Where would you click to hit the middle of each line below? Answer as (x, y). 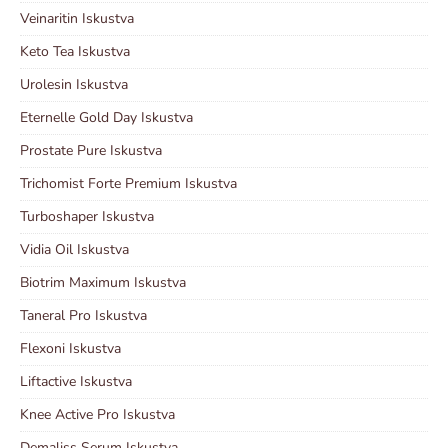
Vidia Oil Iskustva (74, 249)
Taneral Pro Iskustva (83, 315)
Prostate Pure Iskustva (91, 150)
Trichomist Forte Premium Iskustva (128, 183)
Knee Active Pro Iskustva (97, 414)
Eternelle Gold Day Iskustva (106, 117)
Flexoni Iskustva (70, 348)
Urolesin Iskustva (74, 84)
